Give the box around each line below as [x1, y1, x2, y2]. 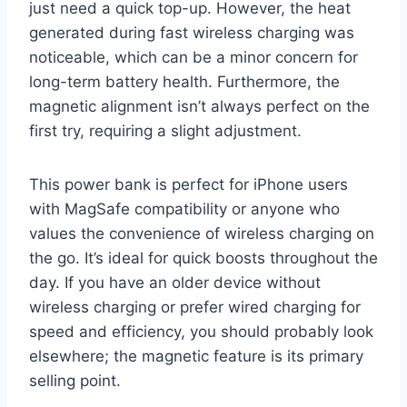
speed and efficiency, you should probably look [29, 323, 373, 342]
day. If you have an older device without [29, 273, 321, 293]
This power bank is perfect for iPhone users [29, 175, 348, 194]
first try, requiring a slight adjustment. [29, 122, 302, 141]
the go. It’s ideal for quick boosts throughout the [29, 249, 378, 268]
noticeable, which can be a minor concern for [29, 48, 358, 67]
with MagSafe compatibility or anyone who [29, 200, 340, 219]
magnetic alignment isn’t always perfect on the [29, 97, 370, 116]
